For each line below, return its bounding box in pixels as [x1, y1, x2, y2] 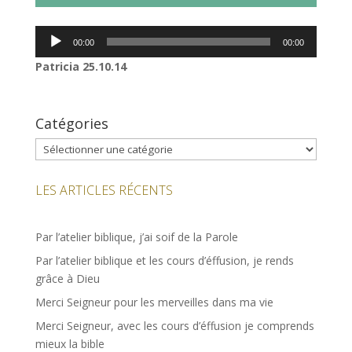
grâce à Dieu [35, 271, 100, 287]
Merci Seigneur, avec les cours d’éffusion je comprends [35, 318, 314, 334]
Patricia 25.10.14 [35, 59, 126, 75]
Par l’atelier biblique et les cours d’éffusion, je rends [35, 253, 294, 269]
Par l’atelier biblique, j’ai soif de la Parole [35, 229, 238, 245]
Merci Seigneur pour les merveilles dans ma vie [35, 295, 273, 310]
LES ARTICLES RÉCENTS [35, 181, 173, 200]
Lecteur [34, 27, 73, 42]
